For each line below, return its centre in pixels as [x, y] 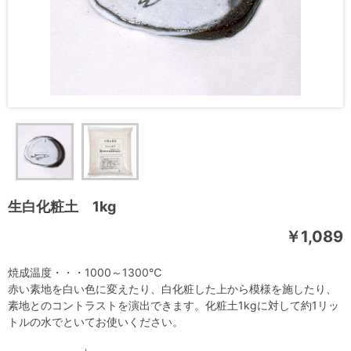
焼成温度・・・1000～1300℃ [85, 273]
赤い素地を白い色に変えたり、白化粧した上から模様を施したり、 [172, 289]
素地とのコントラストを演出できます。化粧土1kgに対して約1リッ [174, 306]
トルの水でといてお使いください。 [96, 322]
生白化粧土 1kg [62, 207]
